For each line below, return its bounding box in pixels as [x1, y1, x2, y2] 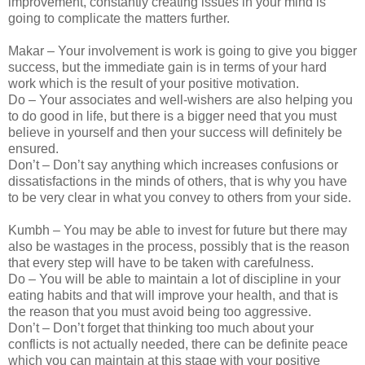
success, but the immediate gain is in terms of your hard [8, 60, 327, 75]
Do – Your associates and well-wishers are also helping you [8, 93, 353, 108]
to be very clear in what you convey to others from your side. [8, 191, 351, 205]
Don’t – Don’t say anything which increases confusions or [8, 158, 338, 173]
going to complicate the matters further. [8, 11, 230, 26]
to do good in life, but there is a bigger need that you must [8, 109, 336, 124]
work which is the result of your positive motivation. [8, 77, 299, 91]
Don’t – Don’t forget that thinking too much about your [8, 321, 314, 336]
